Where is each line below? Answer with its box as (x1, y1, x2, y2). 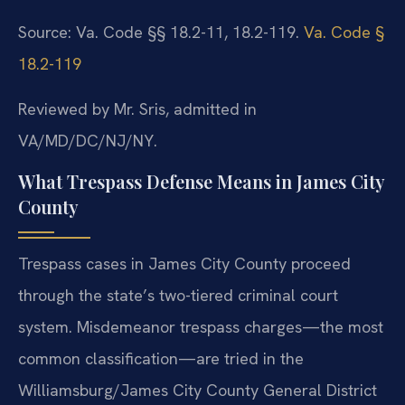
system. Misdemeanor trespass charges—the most (18, 316, 383, 338)
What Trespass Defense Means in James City (18, 169, 384, 194)
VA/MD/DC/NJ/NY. (18, 129, 157, 151)
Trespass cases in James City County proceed (18, 253, 351, 275)
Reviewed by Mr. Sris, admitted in (18, 98, 257, 119)
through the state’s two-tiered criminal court (18, 285, 338, 306)
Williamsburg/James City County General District (18, 380, 377, 401)
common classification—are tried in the (18, 348, 304, 370)
